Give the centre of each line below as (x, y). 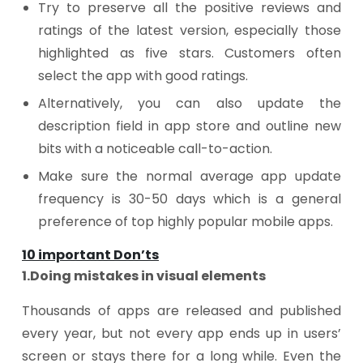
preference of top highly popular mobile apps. (186, 222)
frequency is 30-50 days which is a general (190, 199)
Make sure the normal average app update (190, 176)
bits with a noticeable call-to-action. (155, 149)
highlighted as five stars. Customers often (190, 53)
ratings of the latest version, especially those (190, 30)
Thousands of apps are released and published (181, 311)
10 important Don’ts (90, 255)
